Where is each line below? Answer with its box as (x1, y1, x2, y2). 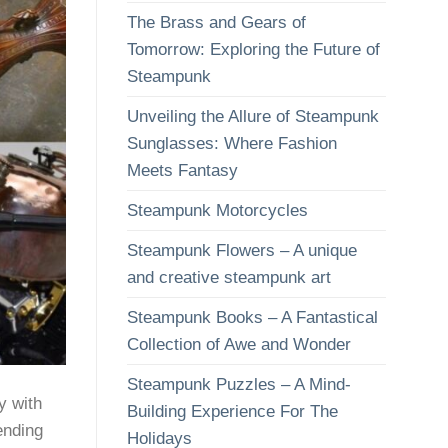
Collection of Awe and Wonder (127, 335, 351, 355)
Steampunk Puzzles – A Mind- (127, 375, 351, 395)
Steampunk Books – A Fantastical (127, 308, 378, 328)
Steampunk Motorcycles (127, 201, 308, 221)
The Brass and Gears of (127, 13, 306, 33)
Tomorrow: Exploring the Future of (127, 40, 380, 60)
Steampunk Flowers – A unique (127, 241, 357, 261)
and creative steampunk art (127, 268, 331, 288)
